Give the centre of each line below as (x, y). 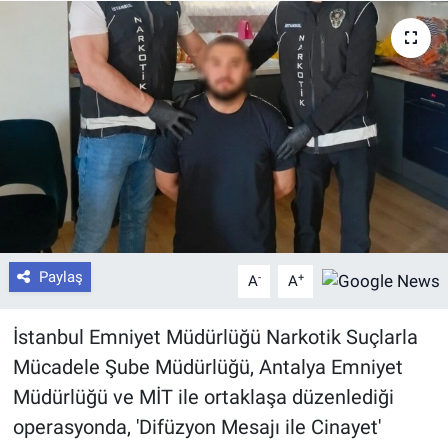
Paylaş (60, 277)
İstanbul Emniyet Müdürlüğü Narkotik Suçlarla (215, 337)
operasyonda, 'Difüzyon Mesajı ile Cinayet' (196, 427)
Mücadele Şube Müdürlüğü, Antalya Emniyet (207, 367)
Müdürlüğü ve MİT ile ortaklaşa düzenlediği (203, 397)
